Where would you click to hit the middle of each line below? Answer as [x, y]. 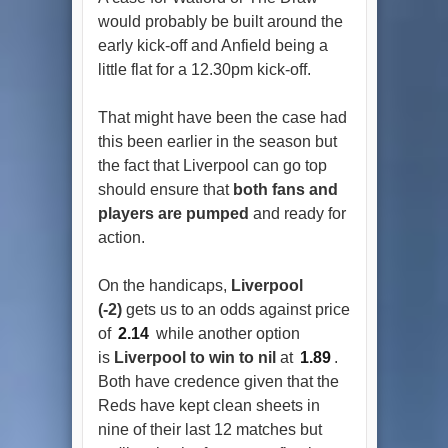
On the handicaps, [164, 285]
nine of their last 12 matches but [209, 429]
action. [121, 237]
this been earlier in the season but [217, 141]
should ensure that [165, 189]
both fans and [285, 189]
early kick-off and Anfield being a [212, 45]
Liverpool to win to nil [194, 357]
